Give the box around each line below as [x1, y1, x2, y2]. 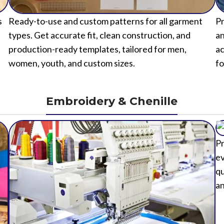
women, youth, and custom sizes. [8, 93, 135, 105]
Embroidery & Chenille [46, 130, 178, 144]
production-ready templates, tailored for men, [8, 79, 186, 91]
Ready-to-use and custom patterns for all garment [8, 51, 202, 63]
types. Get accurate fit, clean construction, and [8, 65, 190, 77]
